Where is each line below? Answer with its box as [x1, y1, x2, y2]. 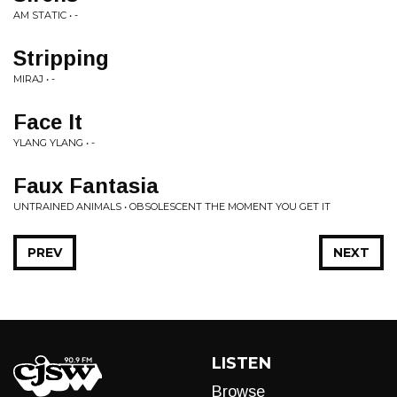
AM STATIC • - [13, 9, 78, 21]
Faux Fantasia [13, 174, 159, 198]
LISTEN [212, 354, 271, 373]
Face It [13, 110, 82, 134]
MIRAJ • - [13, 73, 55, 85]
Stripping [13, 46, 109, 70]
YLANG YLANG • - [13, 136, 95, 149]
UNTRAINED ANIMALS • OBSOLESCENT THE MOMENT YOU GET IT [13, 200, 331, 213]
